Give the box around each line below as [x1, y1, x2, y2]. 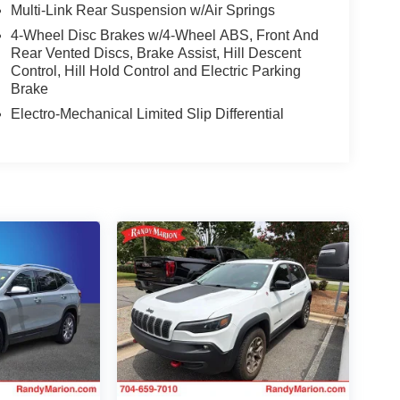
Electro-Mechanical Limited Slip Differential [10, 106, 284, 122]
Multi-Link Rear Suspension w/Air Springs [10, 3, 275, 19]
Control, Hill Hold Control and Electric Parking [10, 63, 301, 79]
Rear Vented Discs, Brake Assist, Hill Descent [10, 46, 301, 62]
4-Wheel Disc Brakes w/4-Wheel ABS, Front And [10, 28, 319, 44]
